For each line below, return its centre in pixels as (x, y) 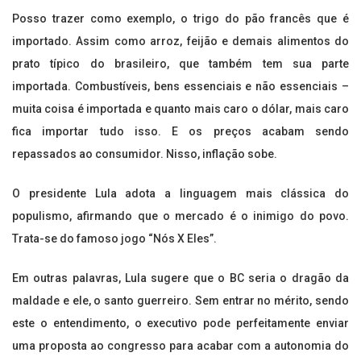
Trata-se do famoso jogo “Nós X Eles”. (114, 239)
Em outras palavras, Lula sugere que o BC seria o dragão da (180, 278)
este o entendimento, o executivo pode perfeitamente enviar (180, 324)
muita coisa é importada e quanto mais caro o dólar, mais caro (180, 109)
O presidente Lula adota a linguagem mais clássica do (180, 194)
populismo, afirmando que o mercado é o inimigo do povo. (180, 216)
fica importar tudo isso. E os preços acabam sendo (180, 132)
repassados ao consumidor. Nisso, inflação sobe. (145, 154)
